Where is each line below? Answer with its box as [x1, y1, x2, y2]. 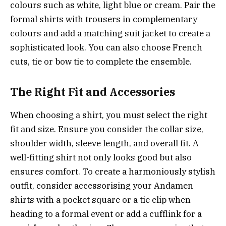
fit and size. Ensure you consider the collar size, [10, 124, 203, 135]
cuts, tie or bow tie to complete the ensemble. [10, 56, 192, 68]
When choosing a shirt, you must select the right [10, 109, 207, 121]
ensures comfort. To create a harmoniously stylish [10, 166, 215, 178]
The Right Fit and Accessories [10, 84, 175, 99]
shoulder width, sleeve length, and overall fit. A [10, 138, 199, 149]
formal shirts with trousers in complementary [10, 14, 197, 25]
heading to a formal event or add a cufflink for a [10, 208, 202, 220]
